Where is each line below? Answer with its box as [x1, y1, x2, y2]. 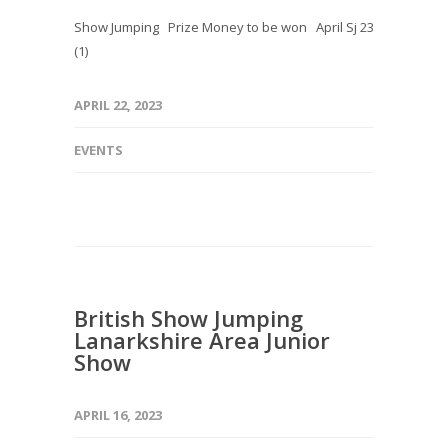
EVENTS [74, 141, 123, 159]
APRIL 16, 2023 [74, 406, 162, 424]
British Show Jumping [74, 303, 303, 333]
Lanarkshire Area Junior [74, 325, 330, 355]
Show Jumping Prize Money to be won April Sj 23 [74, 18, 374, 36]
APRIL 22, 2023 [74, 96, 162, 114]
